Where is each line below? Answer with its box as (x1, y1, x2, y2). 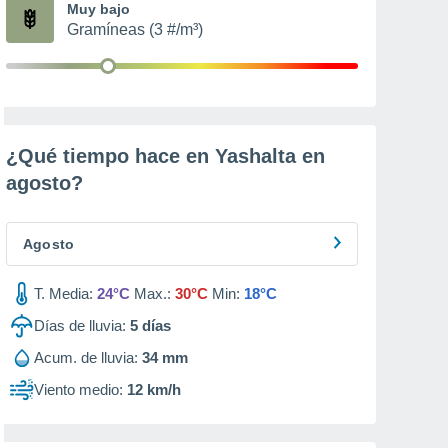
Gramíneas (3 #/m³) (67, 21, 203, 38)
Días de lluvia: (34, 317, 126, 334)
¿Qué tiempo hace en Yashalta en (6, 145, 325, 167)
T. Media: (34, 285, 93, 302)
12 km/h (127, 381, 181, 398)
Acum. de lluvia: (34, 349, 138, 366)
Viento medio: (34, 381, 123, 398)
